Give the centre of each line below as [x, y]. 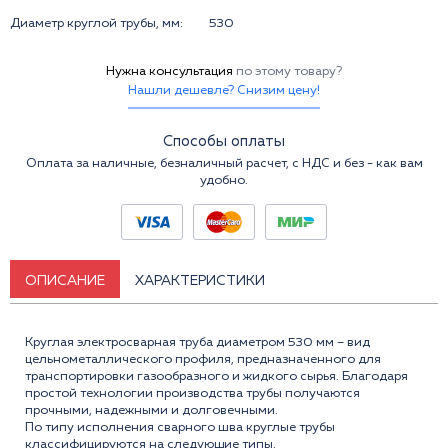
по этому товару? [289, 71]
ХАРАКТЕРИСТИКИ [200, 281]
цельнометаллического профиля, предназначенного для [203, 360]
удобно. [224, 180]
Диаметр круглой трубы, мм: [96, 23]
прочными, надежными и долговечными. [151, 411]
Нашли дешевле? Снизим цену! [224, 90]
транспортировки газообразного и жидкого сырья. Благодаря [216, 377]
